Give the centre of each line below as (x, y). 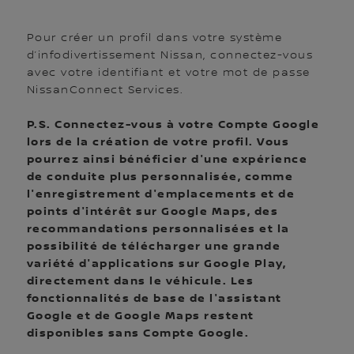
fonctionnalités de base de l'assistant (154, 298)
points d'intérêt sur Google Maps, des (153, 211)
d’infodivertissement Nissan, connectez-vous (170, 55)
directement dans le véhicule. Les (140, 281)
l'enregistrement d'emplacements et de (161, 194)
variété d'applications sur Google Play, (156, 263)
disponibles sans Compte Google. (138, 333)
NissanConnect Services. (105, 90)
